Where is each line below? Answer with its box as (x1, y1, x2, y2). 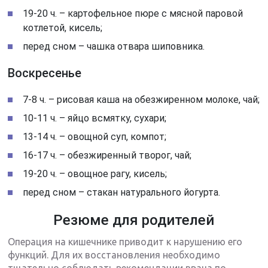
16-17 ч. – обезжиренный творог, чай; (23, 149, 192, 161)
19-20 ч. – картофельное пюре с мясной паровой (23, 7, 243, 19)
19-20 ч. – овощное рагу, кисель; (23, 167, 167, 179)
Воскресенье (8, 65, 82, 80)
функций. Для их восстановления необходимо (8, 249, 221, 260)
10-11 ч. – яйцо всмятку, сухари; (23, 112, 167, 124)
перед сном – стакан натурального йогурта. (23, 186, 221, 198)
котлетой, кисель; (23, 22, 103, 33)
